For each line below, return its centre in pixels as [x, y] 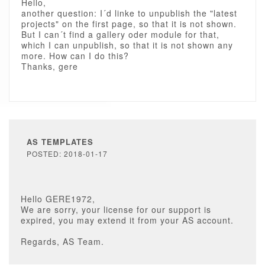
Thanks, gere [50, 66]
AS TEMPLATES [60, 142]
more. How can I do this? [75, 56]
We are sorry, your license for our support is [116, 209]
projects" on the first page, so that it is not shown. [129, 24]
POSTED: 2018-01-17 [67, 153]
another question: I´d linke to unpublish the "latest [129, 13]
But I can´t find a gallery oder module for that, [120, 34]
